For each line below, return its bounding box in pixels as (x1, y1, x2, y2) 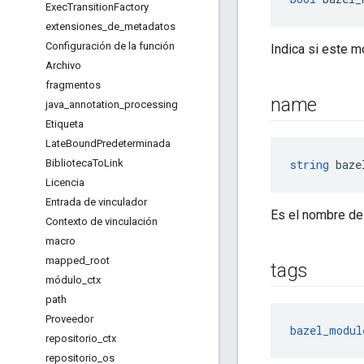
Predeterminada (97, 137, 171, 149)
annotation (69, 98, 119, 110)
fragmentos (45, 79, 101, 91)
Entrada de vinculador (45, 196, 147, 208)
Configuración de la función (45, 40, 175, 52)
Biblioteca (45, 157, 93, 169)
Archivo (45, 59, 81, 71)
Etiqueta (45, 118, 84, 130)
